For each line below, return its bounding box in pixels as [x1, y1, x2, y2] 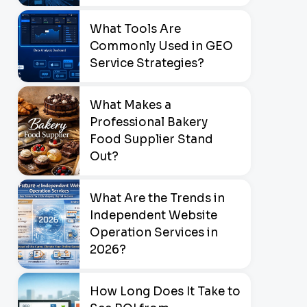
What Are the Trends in [90, 191, 225, 206]
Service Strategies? [90, 56, 204, 71]
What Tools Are [90, 21, 181, 36]
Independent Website [90, 208, 217, 223]
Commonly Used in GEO [90, 38, 233, 53]
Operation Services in [90, 225, 218, 240]
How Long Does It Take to [90, 284, 241, 299]
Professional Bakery [90, 114, 208, 130]
